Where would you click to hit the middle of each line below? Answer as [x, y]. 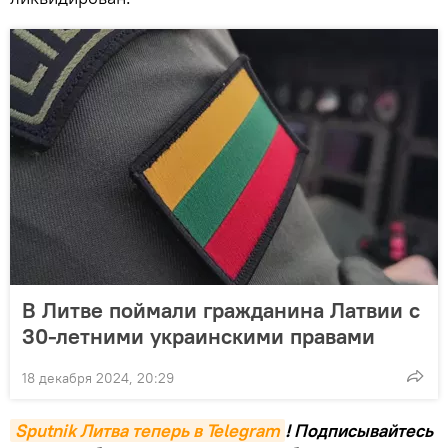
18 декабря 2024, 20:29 [98, 377]
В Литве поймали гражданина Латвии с [221, 309]
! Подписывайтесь [359, 430]
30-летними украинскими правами [198, 335]
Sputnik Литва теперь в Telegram [147, 430]
